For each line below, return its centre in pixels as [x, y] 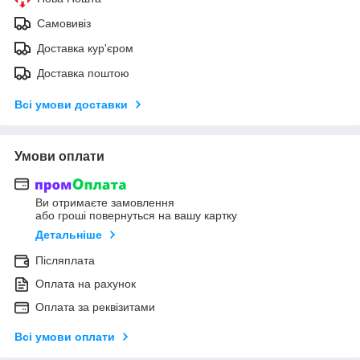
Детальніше [69, 235]
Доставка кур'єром [85, 48]
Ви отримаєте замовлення [105, 203]
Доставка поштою [83, 73]
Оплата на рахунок [86, 284]
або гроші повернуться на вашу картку [136, 216]
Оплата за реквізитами [95, 307]
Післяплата [65, 261]
